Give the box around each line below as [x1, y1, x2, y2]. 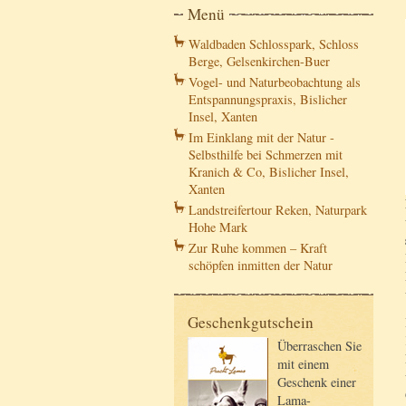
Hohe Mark [188, 218, 247, 237]
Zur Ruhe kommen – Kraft [188, 239, 327, 257]
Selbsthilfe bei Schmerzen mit [188, 146, 343, 164]
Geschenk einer [277, 373, 356, 391]
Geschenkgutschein [188, 312, 314, 333]
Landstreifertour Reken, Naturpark [188, 201, 367, 219]
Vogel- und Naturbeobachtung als [188, 73, 361, 92]
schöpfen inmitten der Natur [188, 256, 333, 275]
